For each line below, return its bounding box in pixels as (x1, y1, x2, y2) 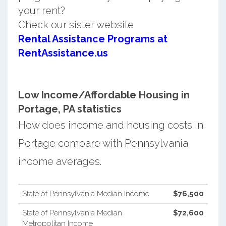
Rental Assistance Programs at (18, 32, 167, 45)
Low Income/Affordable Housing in (18, 88, 190, 101)
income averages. (18, 155, 101, 167)
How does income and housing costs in (18, 119, 203, 131)
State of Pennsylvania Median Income (22, 189, 149, 198)
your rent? (18, 4, 65, 17)
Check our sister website (18, 18, 134, 31)
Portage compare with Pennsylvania (18, 137, 188, 149)
